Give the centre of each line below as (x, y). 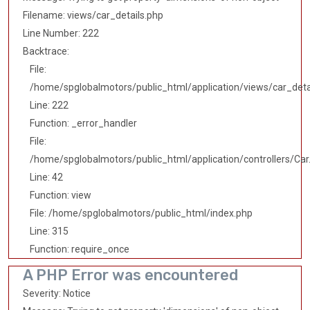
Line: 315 (49, 231)
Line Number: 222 (61, 34)
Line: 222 (49, 106)
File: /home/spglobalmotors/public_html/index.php (141, 213)
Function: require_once (80, 249)
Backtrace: (46, 52)
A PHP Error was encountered (130, 275)
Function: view (61, 195)
